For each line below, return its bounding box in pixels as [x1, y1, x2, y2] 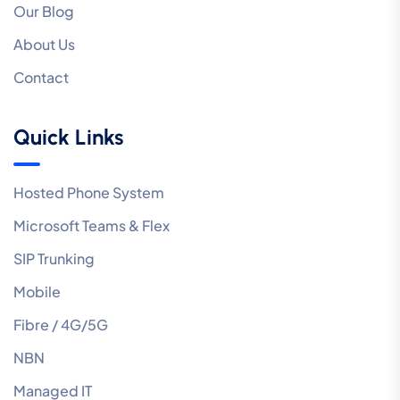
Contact [13, 68, 69, 87]
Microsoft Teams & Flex [13, 216, 170, 236]
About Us [13, 35, 75, 54]
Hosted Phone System [13, 183, 164, 203]
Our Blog [13, 2, 74, 21]
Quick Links [13, 124, 123, 151]
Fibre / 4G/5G [13, 315, 108, 335]
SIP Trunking [13, 249, 95, 269]
